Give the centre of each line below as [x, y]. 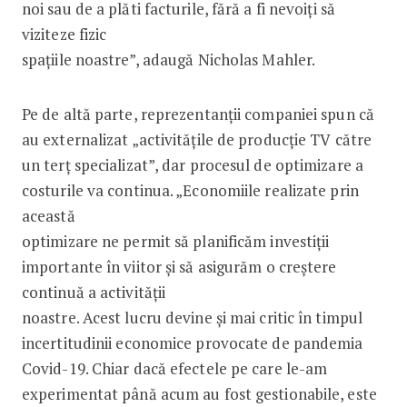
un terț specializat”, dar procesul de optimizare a [192, 164]
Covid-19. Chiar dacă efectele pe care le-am [174, 368]
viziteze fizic [64, 34]
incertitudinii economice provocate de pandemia [192, 342]
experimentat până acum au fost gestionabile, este [199, 393]
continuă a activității [94, 292]
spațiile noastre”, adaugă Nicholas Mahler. [169, 59]
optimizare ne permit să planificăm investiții [175, 241]
